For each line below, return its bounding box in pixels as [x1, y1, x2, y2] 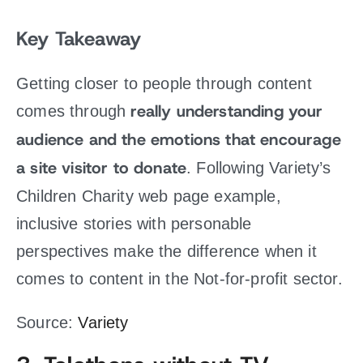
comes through [16, 102, 131, 120]
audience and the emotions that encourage [16, 129, 341, 151]
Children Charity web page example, [16, 187, 281, 205]
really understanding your [130, 100, 323, 122]
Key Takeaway [16, 27, 142, 53]
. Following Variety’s [186, 159, 331, 177]
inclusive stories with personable [16, 215, 252, 233]
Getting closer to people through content [16, 75, 312, 92]
